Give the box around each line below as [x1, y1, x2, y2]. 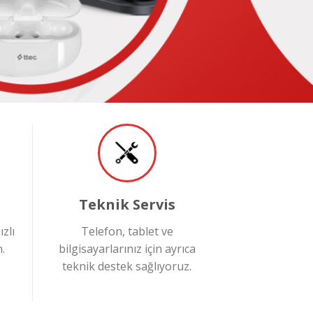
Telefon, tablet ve [80, 223, 173, 239]
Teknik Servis [78, 194, 175, 214]
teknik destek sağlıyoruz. [62, 258, 191, 274]
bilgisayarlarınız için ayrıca [58, 240, 196, 256]
